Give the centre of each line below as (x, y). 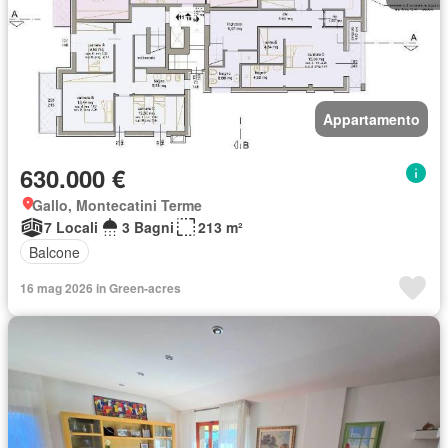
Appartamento (371, 119)
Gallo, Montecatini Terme (117, 205)
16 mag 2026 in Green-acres (100, 288)
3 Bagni (148, 227)
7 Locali (71, 227)
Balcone (54, 251)
